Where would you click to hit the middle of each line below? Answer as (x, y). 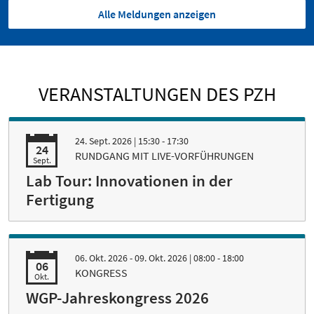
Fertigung (60, 200)
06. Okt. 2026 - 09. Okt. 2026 (132, 258)
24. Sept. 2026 (104, 141)
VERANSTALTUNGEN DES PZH (157, 94)
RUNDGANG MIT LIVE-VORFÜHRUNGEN (164, 156)
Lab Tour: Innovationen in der (129, 181)
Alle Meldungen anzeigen (157, 14)
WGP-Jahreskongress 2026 (117, 298)
